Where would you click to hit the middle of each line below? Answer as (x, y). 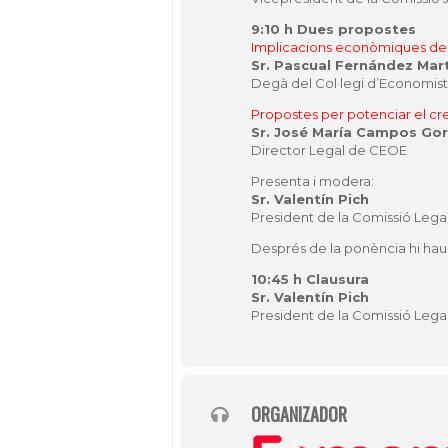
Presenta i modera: (312, 181)
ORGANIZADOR (299, 414)
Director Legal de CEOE (329, 150)
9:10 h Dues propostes (333, 29)
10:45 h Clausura (310, 279)
